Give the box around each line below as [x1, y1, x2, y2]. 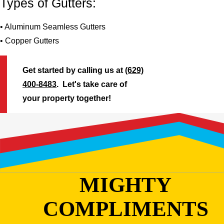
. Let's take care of [56, 79, 127, 88]
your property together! [22, 93, 111, 102]
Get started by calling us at [22, 65, 125, 74]
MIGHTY [79, 172, 172, 197]
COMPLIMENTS [42, 196, 208, 221]
